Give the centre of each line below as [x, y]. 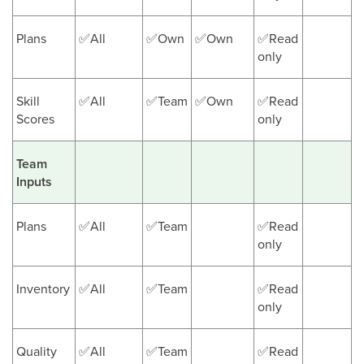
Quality [37, 351]
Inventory [43, 288]
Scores [35, 119]
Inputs [34, 182]
